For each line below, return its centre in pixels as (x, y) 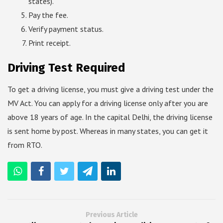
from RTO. (25, 145)
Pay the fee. (48, 15)
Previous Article (111, 215)
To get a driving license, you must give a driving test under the (111, 89)
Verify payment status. (66, 29)
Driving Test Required (66, 68)
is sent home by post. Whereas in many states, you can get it (108, 131)
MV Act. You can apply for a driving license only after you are (108, 103)
